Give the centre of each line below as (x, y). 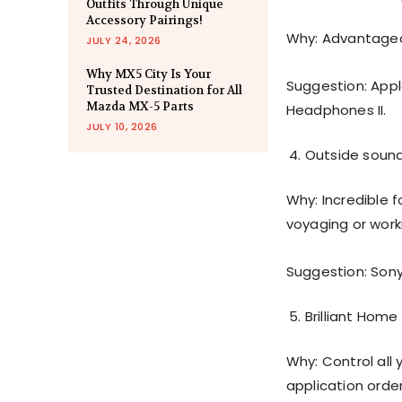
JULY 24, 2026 (124, 41)
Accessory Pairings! (144, 21)
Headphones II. (336, 110)
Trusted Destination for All (164, 91)
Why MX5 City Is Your (149, 74)
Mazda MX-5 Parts (140, 107)
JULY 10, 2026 (122, 127)
